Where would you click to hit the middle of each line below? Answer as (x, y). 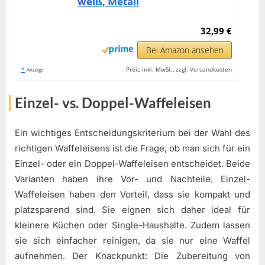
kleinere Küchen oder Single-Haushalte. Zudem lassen (132, 225)
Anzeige (35, 70)
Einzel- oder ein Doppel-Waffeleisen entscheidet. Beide (132, 163)
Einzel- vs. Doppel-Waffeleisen (113, 103)
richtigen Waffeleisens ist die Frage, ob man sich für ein (132, 148)
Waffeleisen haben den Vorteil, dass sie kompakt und (132, 194)
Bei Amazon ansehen (185, 50)
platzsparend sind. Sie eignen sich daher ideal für (132, 209)
